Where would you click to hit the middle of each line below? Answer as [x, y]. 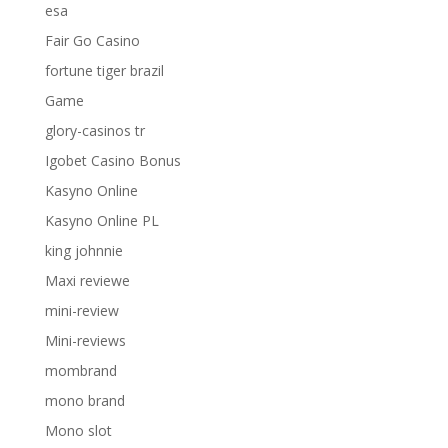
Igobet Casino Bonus [112, 160]
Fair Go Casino [92, 40]
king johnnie [83, 250]
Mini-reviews [85, 340]
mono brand [84, 400]
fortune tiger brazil [104, 70]
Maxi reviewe [87, 280]
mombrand [80, 370]
